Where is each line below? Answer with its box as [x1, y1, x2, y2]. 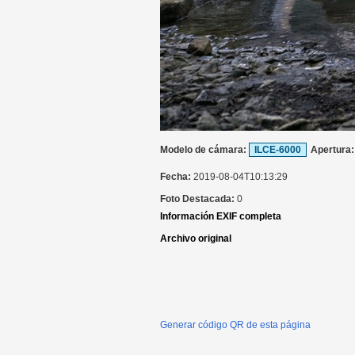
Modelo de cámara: [160, 144, 249, 155]
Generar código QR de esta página [160, 319, 311, 330]
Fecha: [160, 171, 193, 182]
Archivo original [160, 233, 231, 244]
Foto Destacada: [160, 193, 237, 204]
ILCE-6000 [254, 144, 301, 155]
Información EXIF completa [160, 211, 281, 222]
